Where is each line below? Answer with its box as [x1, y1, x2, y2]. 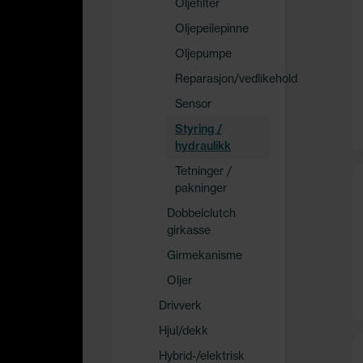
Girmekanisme [167, 248, 242, 263]
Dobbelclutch [167, 206, 236, 220]
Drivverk [159, 298, 202, 313]
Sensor [175, 96, 211, 111]
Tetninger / [175, 164, 232, 178]
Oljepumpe [175, 46, 232, 61]
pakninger [175, 181, 227, 195]
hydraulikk [175, 139, 231, 153]
